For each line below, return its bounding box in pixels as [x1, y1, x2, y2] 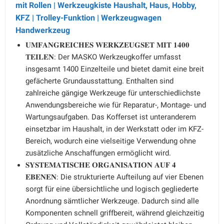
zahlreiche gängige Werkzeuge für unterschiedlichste [25, 88, 200, 97]
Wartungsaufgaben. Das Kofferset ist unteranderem [25, 112, 196, 121]
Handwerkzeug [15, 25, 70, 35]
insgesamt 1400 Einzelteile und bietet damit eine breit [25, 64, 204, 73]
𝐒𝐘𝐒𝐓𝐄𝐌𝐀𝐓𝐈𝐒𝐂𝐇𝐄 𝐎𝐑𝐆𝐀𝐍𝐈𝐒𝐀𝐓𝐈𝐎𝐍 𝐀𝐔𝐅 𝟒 [25, 160, 176, 169]
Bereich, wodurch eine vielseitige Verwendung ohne [25, 136, 196, 145]
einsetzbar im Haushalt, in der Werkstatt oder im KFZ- [25, 124, 203, 133]
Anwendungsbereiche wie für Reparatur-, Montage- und [25, 100, 206, 109]
